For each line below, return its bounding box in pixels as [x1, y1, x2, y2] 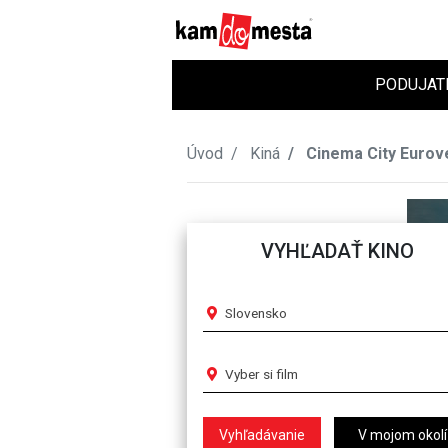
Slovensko [225, 304, 287, 321]
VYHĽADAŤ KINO [260, 238, 414, 263]
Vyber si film [225, 365, 298, 382]
